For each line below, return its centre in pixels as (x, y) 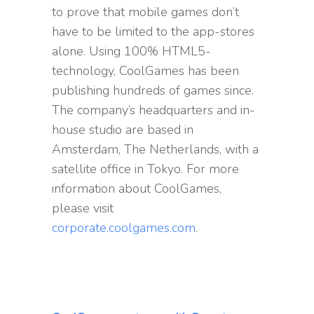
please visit (83, 209)
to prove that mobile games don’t (145, 12)
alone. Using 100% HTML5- (131, 52)
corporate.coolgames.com (124, 228)
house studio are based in (123, 130)
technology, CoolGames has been (145, 71)
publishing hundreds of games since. (153, 91)
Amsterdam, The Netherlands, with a (155, 150)
